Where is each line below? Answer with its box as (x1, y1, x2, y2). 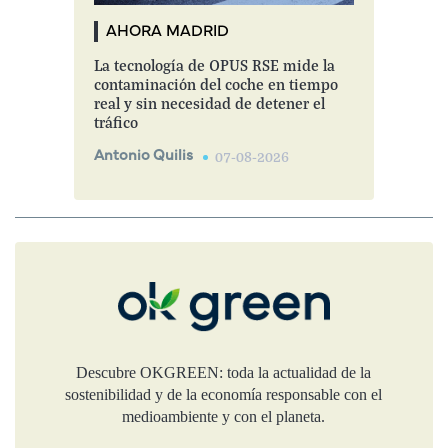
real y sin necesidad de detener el (93, 96, 325, 113)
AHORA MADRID (105, 24, 229, 39)
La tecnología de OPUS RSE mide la (93, 58, 335, 75)
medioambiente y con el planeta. (122, 407, 326, 425)
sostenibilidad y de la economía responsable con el (65, 385, 383, 403)
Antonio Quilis (93, 149, 193, 163)
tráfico (93, 115, 138, 132)
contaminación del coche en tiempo (93, 77, 338, 94)
